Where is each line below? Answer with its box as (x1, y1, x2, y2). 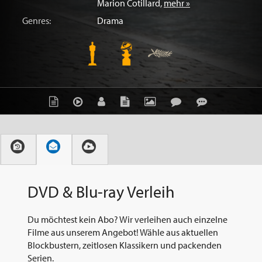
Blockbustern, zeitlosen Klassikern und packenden (27, 239, 222, 251)
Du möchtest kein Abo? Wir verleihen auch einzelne (27, 213, 227, 226)
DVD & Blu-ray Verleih (27, 181, 175, 202)
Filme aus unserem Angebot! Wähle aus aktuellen (27, 226, 218, 239)
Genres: (22, 14, 51, 26)
